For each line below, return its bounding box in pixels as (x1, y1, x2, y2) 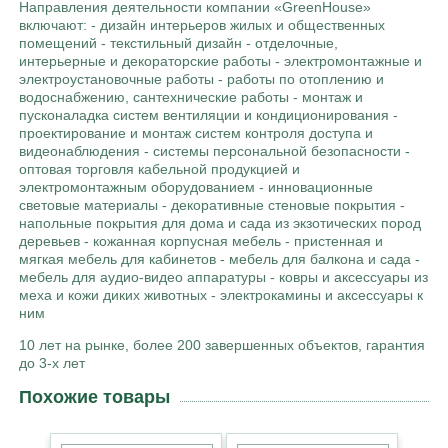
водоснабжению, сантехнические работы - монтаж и (19, 88, 363, 105)
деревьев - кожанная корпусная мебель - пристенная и (19, 232, 383, 249)
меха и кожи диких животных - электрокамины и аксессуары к (19, 286, 423, 303)
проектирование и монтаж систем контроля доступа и (19, 124, 373, 141)
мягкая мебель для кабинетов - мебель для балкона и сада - (19, 250, 420, 267)
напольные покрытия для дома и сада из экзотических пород (19, 214, 421, 231)
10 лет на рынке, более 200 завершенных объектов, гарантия (19, 336, 425, 353)
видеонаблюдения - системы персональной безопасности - (19, 142, 410, 159)
